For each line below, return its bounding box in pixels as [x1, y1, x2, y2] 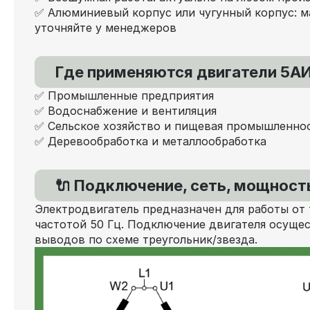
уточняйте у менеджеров [35, 20, 176, 35]
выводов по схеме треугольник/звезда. [35, 232, 257, 246]
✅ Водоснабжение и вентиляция [35, 103, 217, 118]
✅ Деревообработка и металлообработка [35, 134, 266, 148]
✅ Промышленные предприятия [35, 88, 214, 102]
